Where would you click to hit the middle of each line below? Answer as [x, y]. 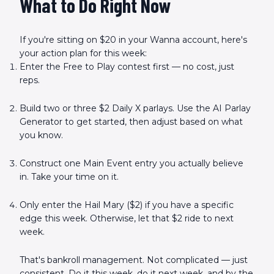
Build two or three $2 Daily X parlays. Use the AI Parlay [135, 108]
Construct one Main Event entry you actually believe [131, 163]
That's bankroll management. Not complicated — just [134, 260]
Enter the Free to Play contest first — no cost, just [127, 67]
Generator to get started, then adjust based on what [131, 122]
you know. [41, 135]
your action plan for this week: [83, 53]
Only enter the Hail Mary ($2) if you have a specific [127, 205]
